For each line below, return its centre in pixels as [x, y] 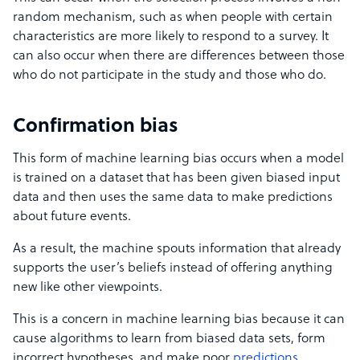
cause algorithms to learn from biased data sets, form [169, 340]
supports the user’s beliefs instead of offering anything [173, 269]
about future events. [72, 217]
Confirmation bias [96, 127]
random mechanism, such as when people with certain [173, 18]
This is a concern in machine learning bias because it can [179, 320]
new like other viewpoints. [89, 288]
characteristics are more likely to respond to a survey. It [171, 37]
